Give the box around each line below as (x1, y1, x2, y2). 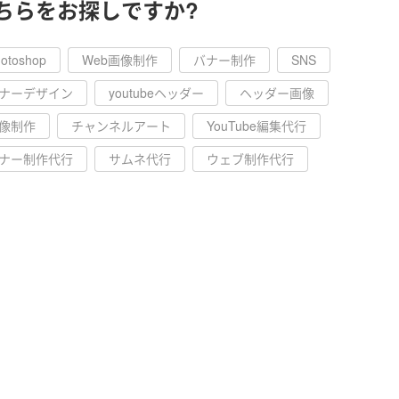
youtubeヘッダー (109, 84, 204, 102)
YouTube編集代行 (207, 117, 306, 134)
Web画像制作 (82, 51, 158, 69)
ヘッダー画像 (240, 84, 314, 102)
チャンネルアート (71, 117, 171, 134)
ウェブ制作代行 (207, 150, 294, 167)
